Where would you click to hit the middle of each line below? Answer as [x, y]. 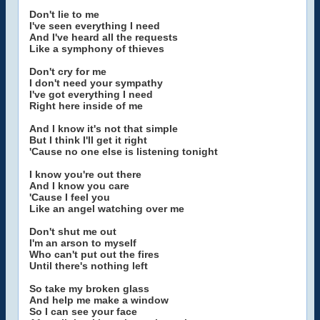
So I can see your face [83, 311]
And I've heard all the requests [104, 37]
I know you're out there [85, 174]
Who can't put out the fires [94, 254]
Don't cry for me [68, 71]
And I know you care [79, 186]
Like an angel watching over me [107, 209]
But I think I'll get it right [88, 140]
